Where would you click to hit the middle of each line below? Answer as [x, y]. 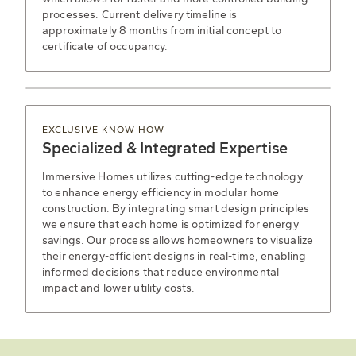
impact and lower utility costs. [119, 288]
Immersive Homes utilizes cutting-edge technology [172, 176]
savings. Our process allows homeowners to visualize [178, 240]
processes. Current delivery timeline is [140, 14]
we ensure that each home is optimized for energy [170, 224]
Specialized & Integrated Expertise [165, 148]
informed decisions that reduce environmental [161, 272]
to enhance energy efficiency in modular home [161, 192]
